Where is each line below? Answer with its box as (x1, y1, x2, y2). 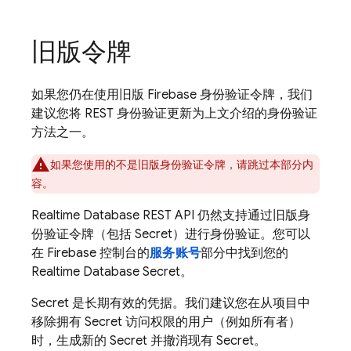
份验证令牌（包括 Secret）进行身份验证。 (31, 226, 273, 242)
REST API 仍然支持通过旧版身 (139, 208, 310, 223)
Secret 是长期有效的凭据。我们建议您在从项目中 (31, 295, 310, 311)
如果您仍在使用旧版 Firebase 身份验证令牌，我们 (31, 87, 313, 103)
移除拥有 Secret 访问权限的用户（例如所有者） (31, 314, 301, 330)
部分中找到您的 (201, 245, 288, 261)
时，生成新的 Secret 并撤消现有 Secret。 (31, 333, 266, 349)
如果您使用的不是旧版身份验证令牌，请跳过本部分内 (50, 157, 313, 172)
